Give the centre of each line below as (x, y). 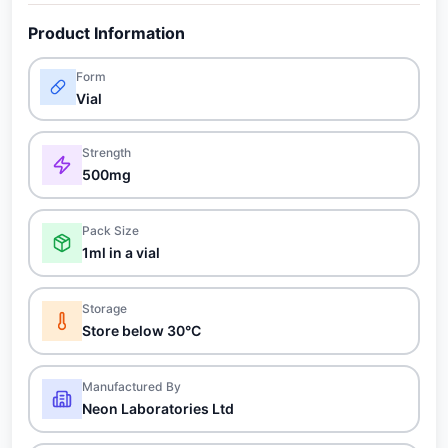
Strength (106, 152)
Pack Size (110, 230)
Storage (104, 308)
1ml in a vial (121, 252)
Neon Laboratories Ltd (158, 408)
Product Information (106, 33)
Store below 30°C (141, 330)
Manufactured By (131, 386)
